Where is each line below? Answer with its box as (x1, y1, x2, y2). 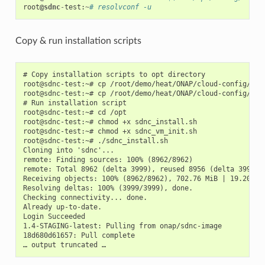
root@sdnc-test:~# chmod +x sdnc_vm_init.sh (22, 127, 197, 135)
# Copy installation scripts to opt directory (22, 70, 205, 79)
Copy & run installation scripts (15, 35, 141, 46)
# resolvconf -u (89, 2, 151, 11)
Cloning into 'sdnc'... (22, 146, 114, 154)
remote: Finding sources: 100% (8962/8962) (22, 155, 193, 164)
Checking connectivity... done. (22, 193, 147, 202)
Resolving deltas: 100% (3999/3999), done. (22, 183, 193, 192)
